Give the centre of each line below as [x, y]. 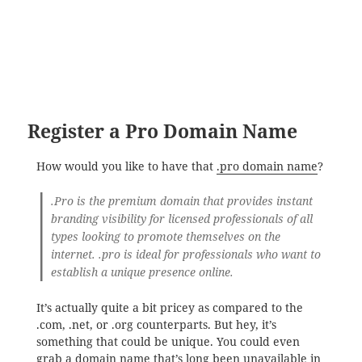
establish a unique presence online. [143, 273]
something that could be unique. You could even [168, 341]
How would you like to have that [126, 166]
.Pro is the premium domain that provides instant [182, 202]
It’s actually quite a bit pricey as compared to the [169, 307]
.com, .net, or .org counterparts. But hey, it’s [156, 324]
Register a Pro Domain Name [163, 131]
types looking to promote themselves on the [166, 237]
